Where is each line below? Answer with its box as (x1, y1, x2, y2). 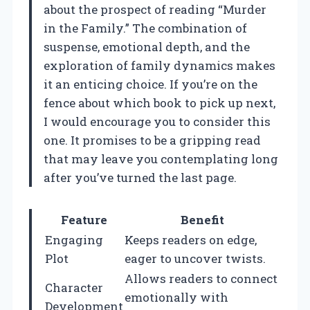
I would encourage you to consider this (44, 113, 271, 129)
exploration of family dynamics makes (44, 57, 275, 73)
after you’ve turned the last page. (44, 169, 237, 185)
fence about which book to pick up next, (44, 94, 275, 111)
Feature (61, 211, 107, 228)
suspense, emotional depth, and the (44, 38, 250, 55)
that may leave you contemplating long (44, 150, 278, 167)
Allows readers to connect (125, 270, 277, 286)
